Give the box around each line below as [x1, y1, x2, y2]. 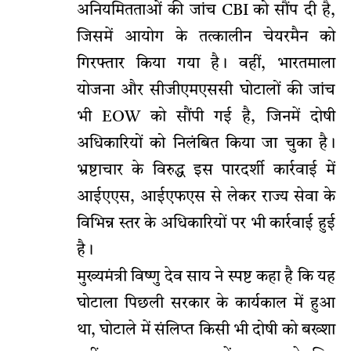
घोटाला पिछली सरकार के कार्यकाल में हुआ [77, 296, 335, 313]
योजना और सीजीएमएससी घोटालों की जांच [77, 83, 335, 100]
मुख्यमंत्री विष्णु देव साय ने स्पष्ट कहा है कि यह [77, 270, 335, 286]
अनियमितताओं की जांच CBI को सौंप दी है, [77, 3, 335, 20]
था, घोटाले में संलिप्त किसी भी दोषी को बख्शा [77, 323, 335, 339]
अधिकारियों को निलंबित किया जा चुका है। [77, 136, 335, 153]
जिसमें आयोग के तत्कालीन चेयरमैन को [77, 30, 335, 46]
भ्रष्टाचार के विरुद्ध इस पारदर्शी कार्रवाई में [77, 163, 335, 179]
